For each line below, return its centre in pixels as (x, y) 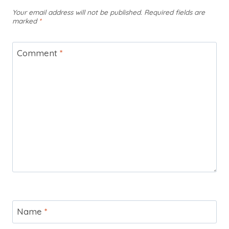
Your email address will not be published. (77, 12)
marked (26, 21)
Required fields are (175, 12)
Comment (38, 53)
